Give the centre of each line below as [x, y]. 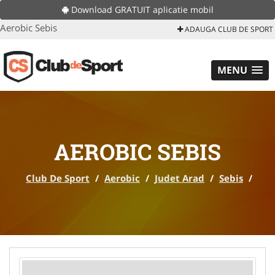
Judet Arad [180, 178]
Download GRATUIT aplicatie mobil [141, 10]
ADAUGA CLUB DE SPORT [228, 29]
